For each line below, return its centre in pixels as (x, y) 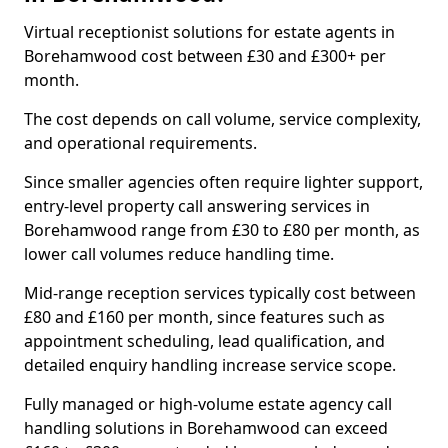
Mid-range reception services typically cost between (220, 293)
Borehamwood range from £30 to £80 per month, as (222, 230)
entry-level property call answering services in (197, 206)
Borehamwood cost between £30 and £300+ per (205, 56)
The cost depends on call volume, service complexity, (222, 119)
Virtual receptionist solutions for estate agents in (209, 32)
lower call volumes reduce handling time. (179, 254)
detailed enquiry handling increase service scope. (210, 365)
